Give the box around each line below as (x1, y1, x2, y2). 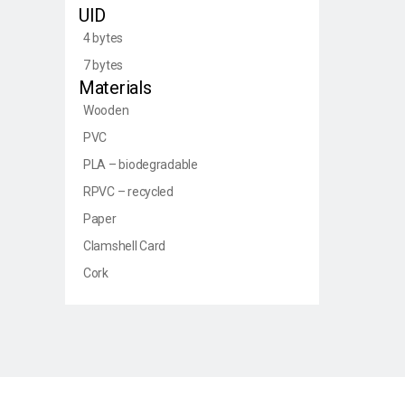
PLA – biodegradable (83, 156, 198, 172)
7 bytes (83, 57, 124, 72)
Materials (79, 76, 152, 99)
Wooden (83, 102, 129, 118)
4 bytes (83, 30, 124, 45)
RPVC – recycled (83, 184, 174, 199)
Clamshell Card (83, 238, 166, 253)
